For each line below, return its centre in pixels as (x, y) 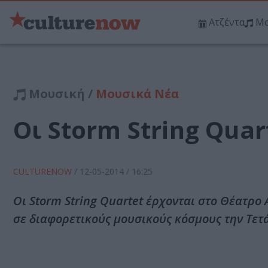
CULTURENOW (44, 172)
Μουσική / (61, 94)
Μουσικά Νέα (137, 94)
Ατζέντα (227, 22)
